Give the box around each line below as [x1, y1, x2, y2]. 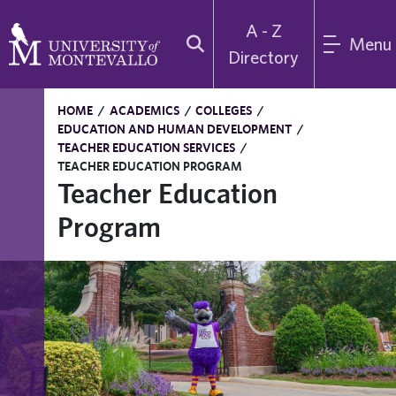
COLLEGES [195, 103, 253, 118]
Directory [228, 47, 300, 67]
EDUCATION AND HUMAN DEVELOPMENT [57, 122, 292, 136]
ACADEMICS [109, 103, 179, 118]
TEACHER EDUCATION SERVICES [57, 141, 235, 155]
